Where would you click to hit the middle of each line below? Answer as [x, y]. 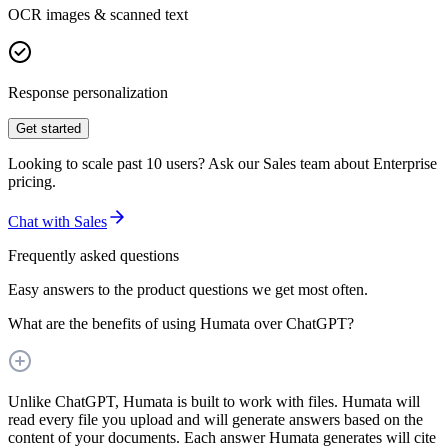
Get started [48, 128]
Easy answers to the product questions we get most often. [188, 289]
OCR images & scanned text [98, 14]
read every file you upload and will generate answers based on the [215, 419]
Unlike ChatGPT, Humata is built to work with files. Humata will [214, 401]
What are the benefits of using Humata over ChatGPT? [181, 323]
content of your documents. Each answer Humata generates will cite [222, 437]
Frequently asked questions [93, 255]
